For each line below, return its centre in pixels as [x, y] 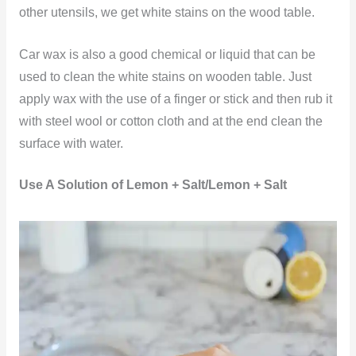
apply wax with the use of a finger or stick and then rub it [175, 99]
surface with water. [71, 143]
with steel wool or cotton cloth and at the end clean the [170, 121]
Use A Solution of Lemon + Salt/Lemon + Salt [153, 185]
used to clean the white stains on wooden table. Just [165, 76]
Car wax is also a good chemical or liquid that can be [167, 54]
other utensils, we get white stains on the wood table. [166, 12]
